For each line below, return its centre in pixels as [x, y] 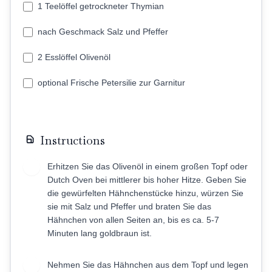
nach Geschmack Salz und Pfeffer [103, 32]
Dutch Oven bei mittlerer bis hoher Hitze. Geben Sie [147, 180]
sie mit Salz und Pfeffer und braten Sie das [129, 206]
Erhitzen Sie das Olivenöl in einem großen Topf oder [148, 166]
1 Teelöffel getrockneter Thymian [101, 6]
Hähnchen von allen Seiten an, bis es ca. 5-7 [133, 220]
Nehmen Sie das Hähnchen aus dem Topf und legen [148, 265]
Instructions [73, 140]
